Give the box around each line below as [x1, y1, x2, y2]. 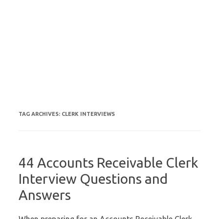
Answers [19, 187, 71, 202]
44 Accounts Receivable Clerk [19, 155, 198, 170]
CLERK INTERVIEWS [62, 111, 115, 117]
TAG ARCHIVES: [19, 111, 62, 117]
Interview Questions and [19, 171, 168, 186]
